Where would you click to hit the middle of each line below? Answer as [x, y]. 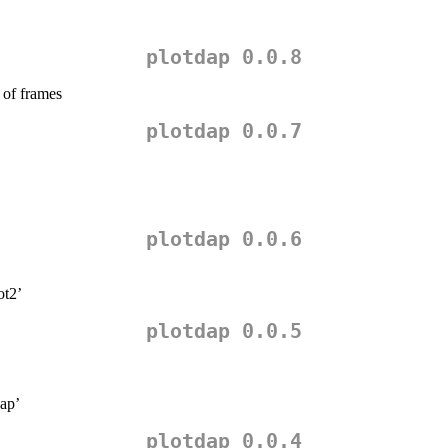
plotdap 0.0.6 [224, 239]
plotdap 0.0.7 [224, 131]
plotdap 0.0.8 [224, 57]
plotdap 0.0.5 [224, 331]
